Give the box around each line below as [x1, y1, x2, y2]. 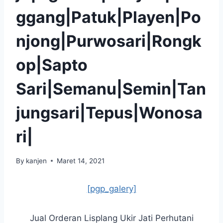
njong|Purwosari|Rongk [16, 31, 202, 51]
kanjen [26, 156, 47, 165]
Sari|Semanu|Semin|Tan [16, 79, 206, 99]
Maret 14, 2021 [57, 156, 105, 165]
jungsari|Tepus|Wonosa [16, 103, 203, 122]
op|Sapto [16, 55, 88, 75]
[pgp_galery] [87, 183, 136, 194]
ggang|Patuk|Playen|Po [16, 7, 201, 27]
